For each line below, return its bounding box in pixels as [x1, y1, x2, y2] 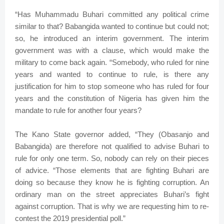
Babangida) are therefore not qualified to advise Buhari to [15, 142, 209, 151]
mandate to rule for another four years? [15, 106, 141, 115]
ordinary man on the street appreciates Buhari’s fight [15, 190, 209, 199]
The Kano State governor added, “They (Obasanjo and [15, 130, 209, 139]
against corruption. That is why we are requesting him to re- [15, 202, 209, 211]
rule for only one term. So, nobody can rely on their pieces [15, 154, 209, 163]
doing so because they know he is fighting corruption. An [15, 178, 209, 187]
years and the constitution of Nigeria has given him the [15, 94, 209, 103]
